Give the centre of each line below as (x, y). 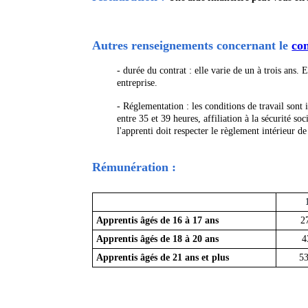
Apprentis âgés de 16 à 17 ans (158, 221)
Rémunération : (136, 167)
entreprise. (137, 83)
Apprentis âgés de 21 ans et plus (163, 258)
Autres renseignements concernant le (192, 46)
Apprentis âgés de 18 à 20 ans (158, 239)
